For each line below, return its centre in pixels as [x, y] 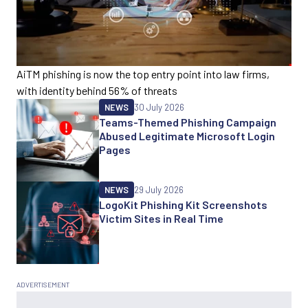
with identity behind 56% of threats [97, 90]
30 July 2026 [159, 107]
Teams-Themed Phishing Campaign [188, 122]
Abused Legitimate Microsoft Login [187, 135]
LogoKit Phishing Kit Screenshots [183, 204]
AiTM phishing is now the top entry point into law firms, [143, 74]
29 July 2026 [159, 189]
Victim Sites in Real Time [161, 218]
